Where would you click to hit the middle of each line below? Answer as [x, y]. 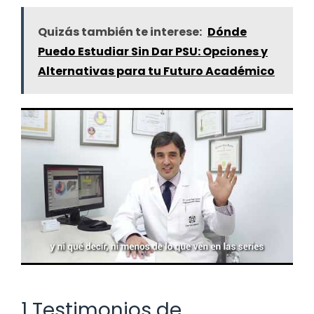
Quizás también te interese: [120, 32]
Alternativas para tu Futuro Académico [156, 71]
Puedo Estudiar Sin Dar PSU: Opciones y [153, 52]
